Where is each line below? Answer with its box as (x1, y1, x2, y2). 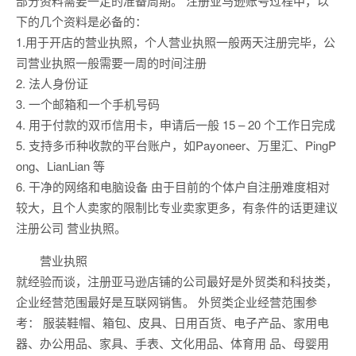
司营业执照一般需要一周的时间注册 (16, 54, 207, 72)
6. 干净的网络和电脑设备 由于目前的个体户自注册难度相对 (16, 178, 330, 195)
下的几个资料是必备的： (16, 13, 147, 30)
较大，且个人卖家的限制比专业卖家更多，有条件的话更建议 (16, 199, 338, 216)
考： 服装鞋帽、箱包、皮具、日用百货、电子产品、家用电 (16, 314, 329, 331)
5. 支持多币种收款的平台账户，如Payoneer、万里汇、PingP (16, 137, 336, 154)
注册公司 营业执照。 (16, 219, 126, 237)
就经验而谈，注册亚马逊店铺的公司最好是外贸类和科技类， (16, 273, 338, 290)
